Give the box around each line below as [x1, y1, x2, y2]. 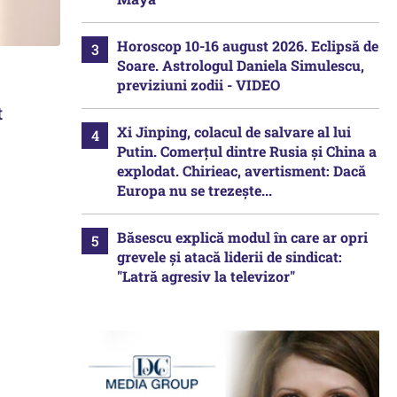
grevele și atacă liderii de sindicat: [117, 247, 342, 266]
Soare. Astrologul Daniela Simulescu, [117, 56, 364, 74]
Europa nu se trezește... [117, 181, 272, 199]
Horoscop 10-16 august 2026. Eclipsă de [117, 36, 378, 55]
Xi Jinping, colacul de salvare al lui [117, 122, 351, 141]
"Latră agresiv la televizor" [117, 267, 295, 285]
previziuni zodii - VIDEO [117, 75, 280, 94]
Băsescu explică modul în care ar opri [117, 228, 368, 246]
